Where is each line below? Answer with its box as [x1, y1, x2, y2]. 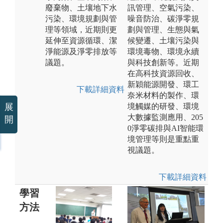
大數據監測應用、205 [127, 112, 203, 121]
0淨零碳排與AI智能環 [127, 123, 204, 132]
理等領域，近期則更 [45, 25, 117, 34]
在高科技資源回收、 [127, 69, 199, 78]
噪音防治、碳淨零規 [127, 14, 199, 23]
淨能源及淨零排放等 [45, 47, 117, 56]
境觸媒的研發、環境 [127, 102, 199, 111]
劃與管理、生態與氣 [127, 25, 199, 34]
